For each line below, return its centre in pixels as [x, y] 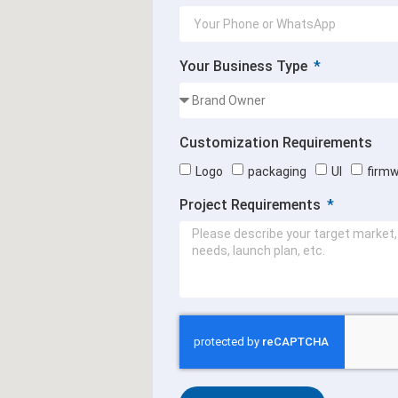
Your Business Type [245, 66]
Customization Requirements [276, 143]
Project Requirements [252, 205]
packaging [277, 171]
